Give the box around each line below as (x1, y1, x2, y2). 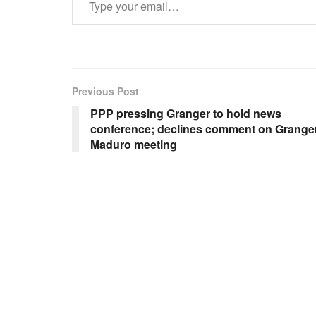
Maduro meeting (90, 135, 177, 152)
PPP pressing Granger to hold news (90, 104, 281, 121)
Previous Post (72, 83, 139, 98)
